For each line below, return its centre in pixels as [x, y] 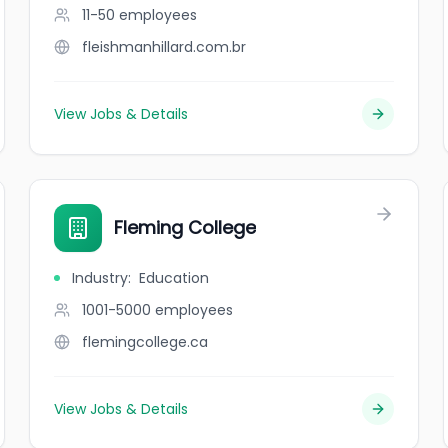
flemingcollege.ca [145, 342]
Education [174, 278]
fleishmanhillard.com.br [164, 47]
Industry [100, 278]
